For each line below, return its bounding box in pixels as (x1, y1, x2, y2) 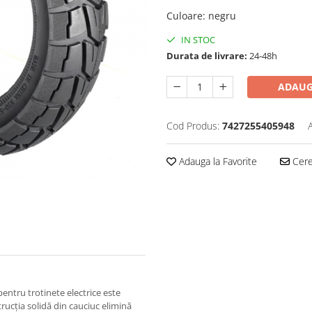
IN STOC (179, 33, 215, 46)
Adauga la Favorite (176, 155, 257, 168)
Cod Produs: (166, 119, 219, 132)
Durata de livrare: (166, 49, 247, 62)
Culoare (166, 9, 203, 22)
